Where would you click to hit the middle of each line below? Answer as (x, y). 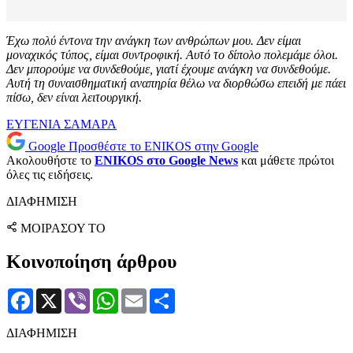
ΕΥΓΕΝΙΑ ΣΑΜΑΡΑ (61, 124)
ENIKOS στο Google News (166, 161)
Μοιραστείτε (207, 295)
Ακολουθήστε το (50, 161)
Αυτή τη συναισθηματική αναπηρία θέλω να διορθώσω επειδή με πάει (176, 84)
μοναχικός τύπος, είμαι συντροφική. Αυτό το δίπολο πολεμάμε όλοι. (172, 55)
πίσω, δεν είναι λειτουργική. (74, 98)
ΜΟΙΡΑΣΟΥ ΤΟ (63, 229)
